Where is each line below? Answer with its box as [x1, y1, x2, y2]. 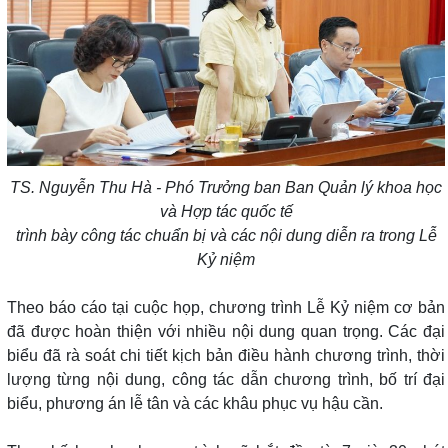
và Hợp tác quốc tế [159, 202, 293, 220]
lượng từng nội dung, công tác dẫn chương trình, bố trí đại [7, 370, 445, 388]
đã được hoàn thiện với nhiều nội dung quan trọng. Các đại [7, 322, 445, 340]
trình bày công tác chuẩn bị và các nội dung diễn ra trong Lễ [15, 226, 437, 244]
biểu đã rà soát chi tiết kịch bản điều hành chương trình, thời [7, 346, 445, 364]
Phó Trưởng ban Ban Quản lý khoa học [161, 178, 442, 196]
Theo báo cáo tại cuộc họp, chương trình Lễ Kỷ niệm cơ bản [7, 298, 445, 316]
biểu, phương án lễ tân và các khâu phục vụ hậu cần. [7, 394, 383, 412]
